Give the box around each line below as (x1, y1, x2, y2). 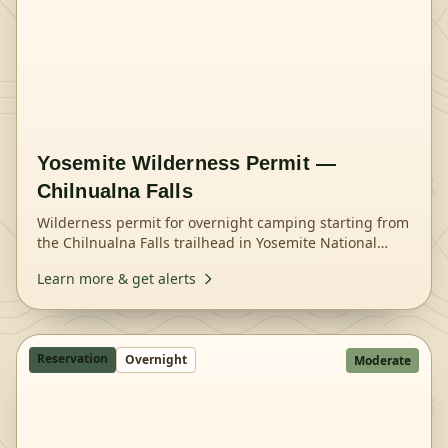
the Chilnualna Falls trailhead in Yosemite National (37, 233, 377, 252)
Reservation (37, 350, 108, 367)
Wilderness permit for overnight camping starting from (37, 213, 409, 232)
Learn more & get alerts (37, 269, 196, 288)
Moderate (354, 352, 411, 369)
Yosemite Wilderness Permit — (37, 152, 336, 174)
